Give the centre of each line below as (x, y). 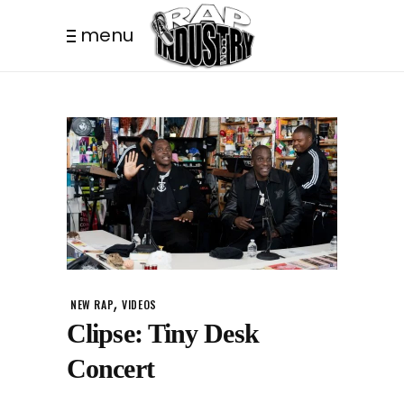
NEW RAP (92, 304)
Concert (110, 368)
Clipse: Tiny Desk (163, 333)
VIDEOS (139, 304)
